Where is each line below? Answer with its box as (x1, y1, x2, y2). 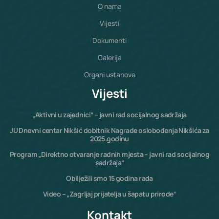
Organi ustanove (84, 69, 135, 79)
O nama (97, 1, 122, 11)
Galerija (97, 52, 122, 62)
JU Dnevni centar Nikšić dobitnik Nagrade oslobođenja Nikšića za (10, 125, 209, 135)
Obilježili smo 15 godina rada (66, 173, 153, 183)
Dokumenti (92, 35, 127, 45)
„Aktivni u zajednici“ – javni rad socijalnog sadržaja (32, 109, 187, 119)
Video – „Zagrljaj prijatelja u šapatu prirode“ (43, 189, 176, 198)
